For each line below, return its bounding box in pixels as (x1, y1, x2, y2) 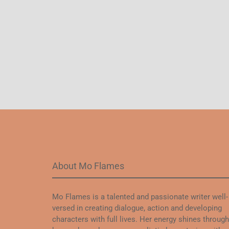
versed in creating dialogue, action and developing (52, 203, 222, 213)
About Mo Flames (52, 160, 124, 171)
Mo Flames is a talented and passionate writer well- (52, 192, 228, 201)
